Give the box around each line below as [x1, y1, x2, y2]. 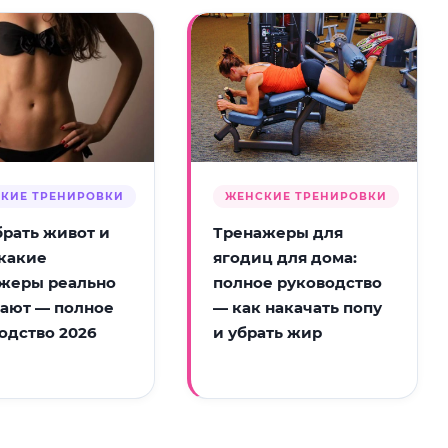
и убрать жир [212, 323, 322, 343]
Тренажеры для [212, 223, 343, 243]
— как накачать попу [212, 298, 382, 318]
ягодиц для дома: [212, 248, 357, 268]
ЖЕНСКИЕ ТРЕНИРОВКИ [224, 190, 387, 204]
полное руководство [212, 273, 382, 293]
